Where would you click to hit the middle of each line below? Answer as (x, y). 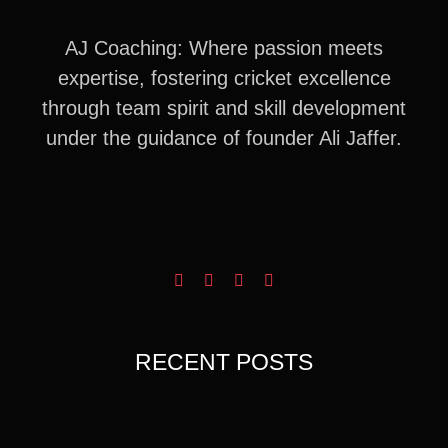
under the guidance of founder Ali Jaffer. (224, 137)
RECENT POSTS (224, 361)
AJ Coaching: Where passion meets (224, 47)
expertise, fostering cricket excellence (224, 77)
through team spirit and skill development (224, 107)
